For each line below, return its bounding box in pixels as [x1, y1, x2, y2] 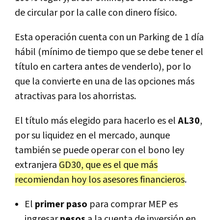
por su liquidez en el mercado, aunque [15, 129, 170, 142]
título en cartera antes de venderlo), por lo [15, 60, 191, 73]
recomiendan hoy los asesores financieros [15, 173, 185, 186]
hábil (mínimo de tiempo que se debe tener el [15, 45, 203, 58]
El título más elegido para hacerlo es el [15, 114, 176, 127]
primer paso [33, 197, 87, 211]
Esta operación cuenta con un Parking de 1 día [15, 30, 204, 44]
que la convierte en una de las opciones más [15, 75, 194, 88]
